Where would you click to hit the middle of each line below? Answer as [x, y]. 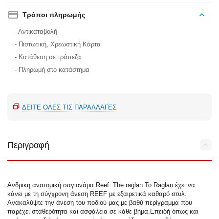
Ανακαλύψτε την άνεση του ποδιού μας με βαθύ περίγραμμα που [100, 203]
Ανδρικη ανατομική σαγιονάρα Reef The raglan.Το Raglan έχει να [101, 185]
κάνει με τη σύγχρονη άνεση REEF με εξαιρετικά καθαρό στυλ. [97, 194]
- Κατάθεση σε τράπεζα [48, 57]
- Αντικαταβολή [36, 32]
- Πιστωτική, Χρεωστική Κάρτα [58, 44]
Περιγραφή [28, 145]
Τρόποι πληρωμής [54, 15]
